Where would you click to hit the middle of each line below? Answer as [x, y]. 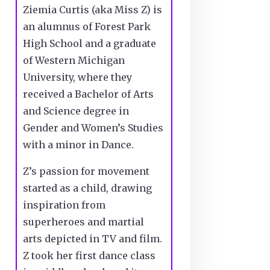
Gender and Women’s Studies [93, 127]
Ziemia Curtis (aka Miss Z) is [92, 9]
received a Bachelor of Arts [88, 94]
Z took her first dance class [89, 255]
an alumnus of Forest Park [86, 26]
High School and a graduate [89, 43]
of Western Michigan [74, 60]
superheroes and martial [83, 221]
